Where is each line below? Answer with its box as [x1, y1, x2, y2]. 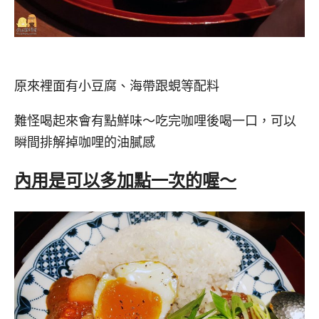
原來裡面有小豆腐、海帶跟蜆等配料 [14, 79, 219, 94]
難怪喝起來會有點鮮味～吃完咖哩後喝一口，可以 [14, 113, 296, 128]
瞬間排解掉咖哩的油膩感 [14, 135, 155, 150]
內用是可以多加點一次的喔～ [14, 171, 236, 190]
